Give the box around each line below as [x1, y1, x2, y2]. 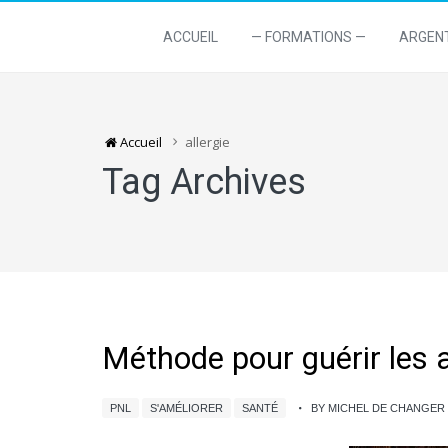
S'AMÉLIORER [150, 402, 223, 414]
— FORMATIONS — [251, 29, 366, 45]
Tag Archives [102, 161, 306, 203]
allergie [185, 133, 230, 151]
